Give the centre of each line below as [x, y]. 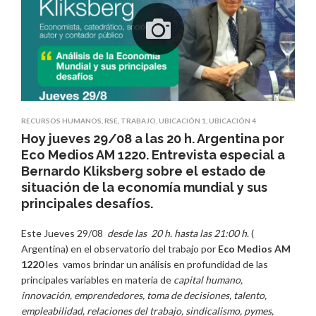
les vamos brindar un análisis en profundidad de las [156, 264]
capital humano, [208, 279]
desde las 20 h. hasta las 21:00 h [176, 233]
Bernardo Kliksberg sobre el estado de [144, 171]
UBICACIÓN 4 [232, 120]
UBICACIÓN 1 [182, 120]
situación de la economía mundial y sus [144, 187]
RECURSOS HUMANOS [61, 120]
